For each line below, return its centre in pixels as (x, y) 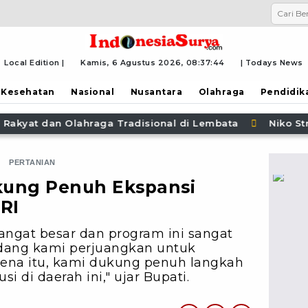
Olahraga (221, 91)
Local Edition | (34, 63)
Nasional (93, 91)
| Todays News (272, 63)
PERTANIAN (32, 162)
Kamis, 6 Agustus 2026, (133, 63)
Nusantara (156, 91)
